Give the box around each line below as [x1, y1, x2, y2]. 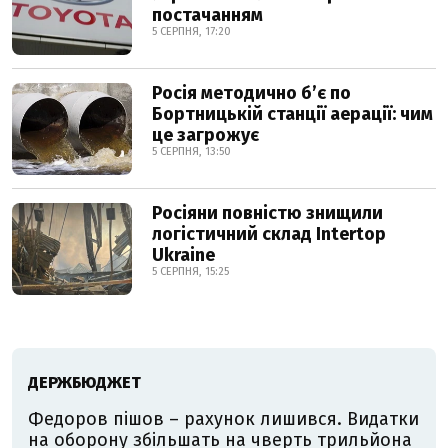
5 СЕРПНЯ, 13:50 [152, 145, 231, 159]
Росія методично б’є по [152, 82, 351, 105]
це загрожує [152, 124, 259, 147]
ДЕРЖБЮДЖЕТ [28, 373, 141, 393]
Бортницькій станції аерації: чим [152, 103, 433, 126]
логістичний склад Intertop [152, 223, 386, 246]
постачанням [152, 4, 263, 27]
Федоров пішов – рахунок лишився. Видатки [28, 408, 419, 431]
